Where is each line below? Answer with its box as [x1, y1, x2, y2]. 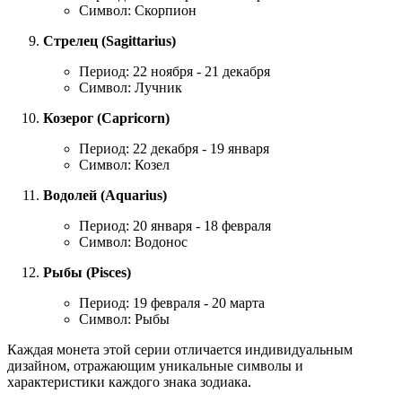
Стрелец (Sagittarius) [43, 32, 176, 48]
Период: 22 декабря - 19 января [79, 140, 269, 156]
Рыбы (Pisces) [43, 264, 131, 280]
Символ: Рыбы [79, 310, 170, 327]
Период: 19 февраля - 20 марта [79, 294, 265, 310]
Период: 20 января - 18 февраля [79, 217, 271, 233]
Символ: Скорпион [79, 2, 197, 18]
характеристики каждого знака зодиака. [7, 373, 251, 389]
